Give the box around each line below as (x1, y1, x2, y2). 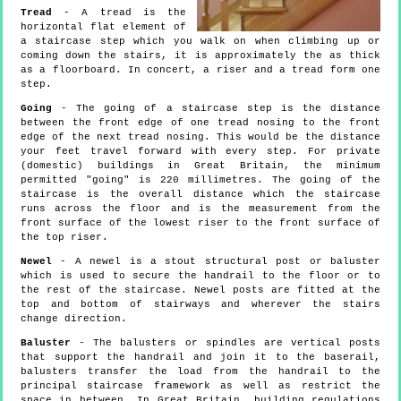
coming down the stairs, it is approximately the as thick (21, 49, 380, 61)
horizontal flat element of (21, 21, 186, 32)
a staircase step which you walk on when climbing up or (21, 35, 380, 47)
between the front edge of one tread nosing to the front (21, 116, 380, 128)
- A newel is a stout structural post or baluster (52, 255, 380, 267)
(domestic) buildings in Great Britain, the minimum (21, 159, 380, 171)
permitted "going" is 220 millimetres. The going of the (21, 174, 380, 185)
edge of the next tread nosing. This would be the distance (21, 131, 380, 142)
